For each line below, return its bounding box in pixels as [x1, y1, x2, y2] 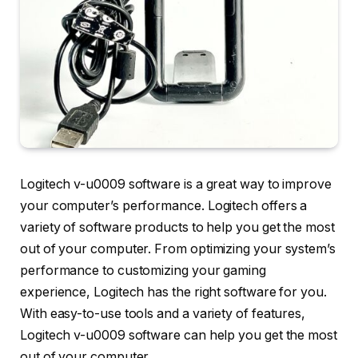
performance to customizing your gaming [20, 263, 266, 279]
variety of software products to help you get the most [20, 220, 335, 236]
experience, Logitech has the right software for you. [20, 284, 327, 300]
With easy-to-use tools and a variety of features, [20, 306, 306, 322]
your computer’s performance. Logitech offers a [20, 198, 308, 214]
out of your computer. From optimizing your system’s [20, 241, 336, 257]
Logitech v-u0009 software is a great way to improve [20, 177, 332, 193]
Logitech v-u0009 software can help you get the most [20, 328, 337, 344]
